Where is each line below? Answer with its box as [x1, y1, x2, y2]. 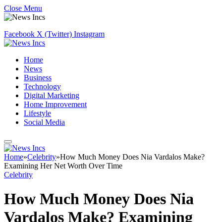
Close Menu [4, 4, 42, 12]
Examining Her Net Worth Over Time [4, 162, 122, 170]
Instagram [74, 30, 105, 38]
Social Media [24, 118, 65, 126]
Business [24, 73, 52, 82]
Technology [24, 82, 61, 91]
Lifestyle [24, 109, 51, 117]
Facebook [4, 30, 35, 38]
